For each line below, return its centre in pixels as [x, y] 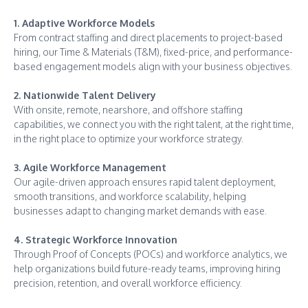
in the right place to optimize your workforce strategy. [129, 139]
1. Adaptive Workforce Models [84, 23]
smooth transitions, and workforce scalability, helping [130, 197]
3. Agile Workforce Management [90, 168]
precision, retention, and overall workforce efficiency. [128, 283]
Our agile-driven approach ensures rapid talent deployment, [145, 182]
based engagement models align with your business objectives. [153, 67]
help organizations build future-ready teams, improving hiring [147, 269]
